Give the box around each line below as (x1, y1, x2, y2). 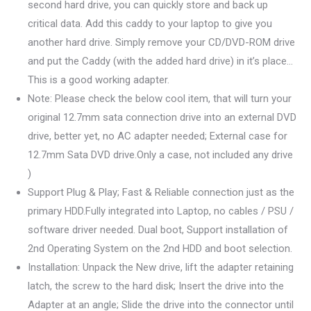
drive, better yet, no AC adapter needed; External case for (28, 130, 287, 142)
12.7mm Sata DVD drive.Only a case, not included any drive (28, 149, 293, 161)
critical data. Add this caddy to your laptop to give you (28, 17, 272, 30)
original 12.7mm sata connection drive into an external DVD (28, 111, 296, 124)
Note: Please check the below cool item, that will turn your (28, 92, 292, 105)
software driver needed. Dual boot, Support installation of (28, 224, 288, 236)
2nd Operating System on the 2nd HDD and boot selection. (28, 242, 292, 255)
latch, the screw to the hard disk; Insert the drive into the (28, 280, 284, 292)
